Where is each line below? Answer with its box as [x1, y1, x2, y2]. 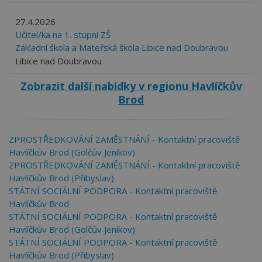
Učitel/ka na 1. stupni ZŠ [15, 29, 111, 40]
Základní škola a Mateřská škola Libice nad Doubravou [15, 42, 228, 53]
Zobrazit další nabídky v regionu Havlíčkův [20, 79, 242, 93]
